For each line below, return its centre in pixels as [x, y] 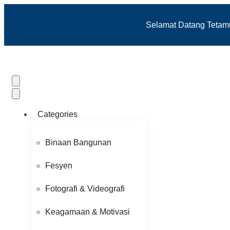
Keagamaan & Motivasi [88, 212]
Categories [57, 114]
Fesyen [59, 166]
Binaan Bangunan [78, 142]
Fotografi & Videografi [85, 189]
